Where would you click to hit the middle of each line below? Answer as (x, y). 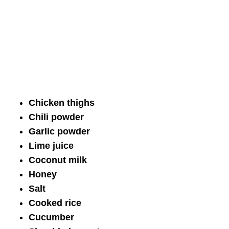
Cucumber (51, 217)
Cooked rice (55, 203)
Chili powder (56, 117)
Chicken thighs (62, 102)
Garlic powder (59, 131)
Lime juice (51, 145)
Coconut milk (58, 160)
